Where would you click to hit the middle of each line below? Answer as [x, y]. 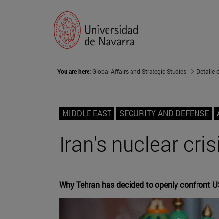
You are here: [75, 72]
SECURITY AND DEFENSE [164, 113]
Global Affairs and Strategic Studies [139, 72]
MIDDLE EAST [87, 113]
